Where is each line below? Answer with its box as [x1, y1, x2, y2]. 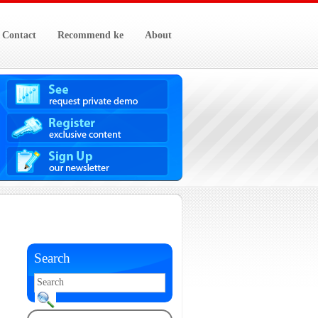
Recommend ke [57, 30, 124, 40]
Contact [1, 30, 36, 40]
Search [33, 251, 70, 265]
